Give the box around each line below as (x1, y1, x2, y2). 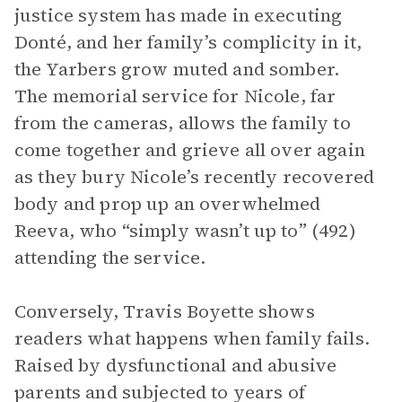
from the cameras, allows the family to (14, 110, 351, 135)
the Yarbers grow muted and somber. (14, 57, 340, 82)
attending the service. (14, 245, 206, 270)
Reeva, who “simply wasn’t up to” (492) (14, 218, 356, 243)
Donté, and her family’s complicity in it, (14, 30, 363, 55)
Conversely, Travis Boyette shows (14, 299, 315, 324)
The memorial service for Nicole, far (14, 83, 336, 109)
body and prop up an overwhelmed (14, 191, 321, 216)
